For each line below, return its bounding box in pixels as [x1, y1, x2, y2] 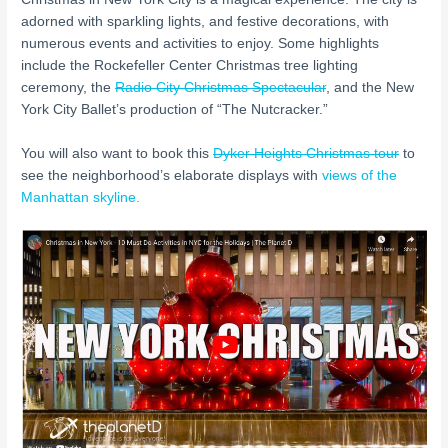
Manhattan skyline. [21, 189, 141, 205]
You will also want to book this [21, 145, 214, 161]
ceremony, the [21, 79, 116, 95]
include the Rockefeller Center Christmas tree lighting [21, 57, 359, 73]
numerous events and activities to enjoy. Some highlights [21, 35, 380, 51]
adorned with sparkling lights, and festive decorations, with [21, 13, 390, 29]
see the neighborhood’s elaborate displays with [21, 167, 323, 183]
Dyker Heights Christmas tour [213, 145, 400, 161]
